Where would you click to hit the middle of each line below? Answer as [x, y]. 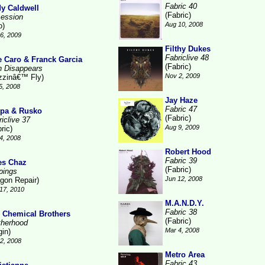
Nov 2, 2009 [182, 76]
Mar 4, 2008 [182, 230]
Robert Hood [188, 152]
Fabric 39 [181, 161]
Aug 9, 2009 [182, 127]
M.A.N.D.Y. [185, 203]
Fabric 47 [181, 109]
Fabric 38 [181, 212]
